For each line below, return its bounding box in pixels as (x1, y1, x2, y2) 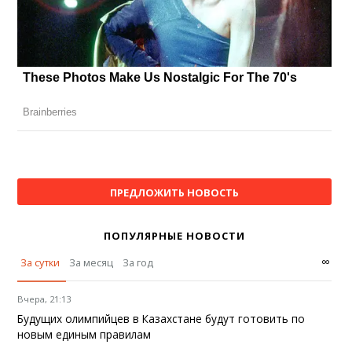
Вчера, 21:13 (17, 292, 71, 305)
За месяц (69, 255, 114, 269)
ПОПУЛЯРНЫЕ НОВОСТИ (103, 228, 245, 243)
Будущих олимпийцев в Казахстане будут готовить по (17, 310, 306, 326)
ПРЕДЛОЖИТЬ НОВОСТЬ (109, 185, 239, 200)
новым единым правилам (17, 326, 152, 342)
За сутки (20, 255, 60, 269)
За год (123, 255, 154, 269)
